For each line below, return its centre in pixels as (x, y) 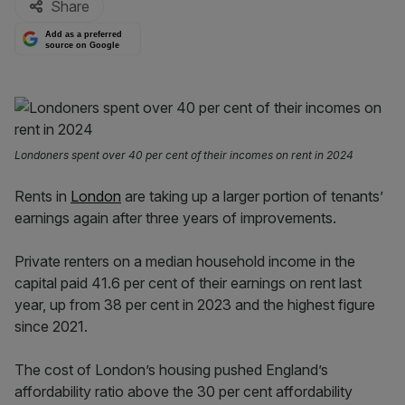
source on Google (83, 45)
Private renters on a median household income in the (185, 261)
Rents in (42, 196)
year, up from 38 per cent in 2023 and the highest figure (195, 305)
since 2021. (51, 326)
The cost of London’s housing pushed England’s (171, 370)
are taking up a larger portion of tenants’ (252, 196)
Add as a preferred (84, 35)
